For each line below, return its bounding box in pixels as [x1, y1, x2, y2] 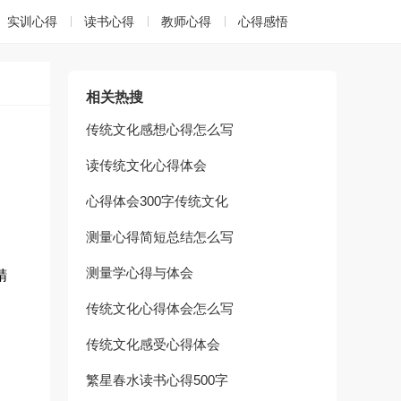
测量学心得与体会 [86, 265, 193, 280]
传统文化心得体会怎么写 [86, 301, 234, 316]
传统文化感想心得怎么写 [86, 122, 234, 137]
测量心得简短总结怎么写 [86, 229, 234, 244]
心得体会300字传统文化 [86, 193, 228, 209]
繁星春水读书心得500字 [86, 372, 228, 388]
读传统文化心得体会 [86, 158, 207, 173]
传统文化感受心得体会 [86, 337, 220, 352]
